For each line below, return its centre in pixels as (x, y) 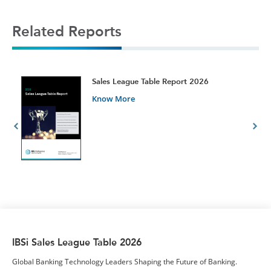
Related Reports (67, 31)
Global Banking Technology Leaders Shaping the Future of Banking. (125, 261)
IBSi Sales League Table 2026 (77, 242)
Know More (113, 98)
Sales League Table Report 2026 (150, 81)
